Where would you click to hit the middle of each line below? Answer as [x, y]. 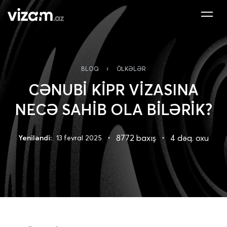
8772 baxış [136, 138]
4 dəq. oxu [189, 138]
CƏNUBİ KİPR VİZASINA [113, 90]
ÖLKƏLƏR [131, 69]
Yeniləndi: [36, 138]
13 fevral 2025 [79, 138]
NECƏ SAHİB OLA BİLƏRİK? [113, 110]
